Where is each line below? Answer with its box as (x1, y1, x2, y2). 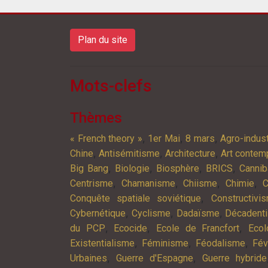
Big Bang (70, 162, 108, 174)
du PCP (70, 222, 105, 234)
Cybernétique (70, 207, 126, 219)
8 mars (185, 132, 215, 144)
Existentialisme (70, 237, 135, 249)
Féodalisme (196, 237, 246, 249)
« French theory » (70, 132, 142, 144)
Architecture (165, 147, 215, 159)
